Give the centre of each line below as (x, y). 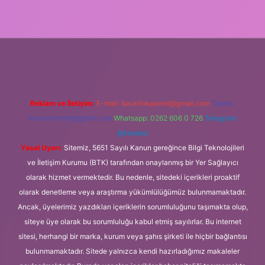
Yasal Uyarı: (41, 147)
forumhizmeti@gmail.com (70, 118)
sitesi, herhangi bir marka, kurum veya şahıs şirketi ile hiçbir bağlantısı (132, 236)
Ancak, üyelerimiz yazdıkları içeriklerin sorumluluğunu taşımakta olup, (132, 206)
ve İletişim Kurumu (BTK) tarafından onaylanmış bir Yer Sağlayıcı (132, 162)
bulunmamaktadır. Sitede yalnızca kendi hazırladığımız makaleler (132, 251)
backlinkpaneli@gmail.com (165, 103)
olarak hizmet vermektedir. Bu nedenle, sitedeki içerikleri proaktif (132, 177)
